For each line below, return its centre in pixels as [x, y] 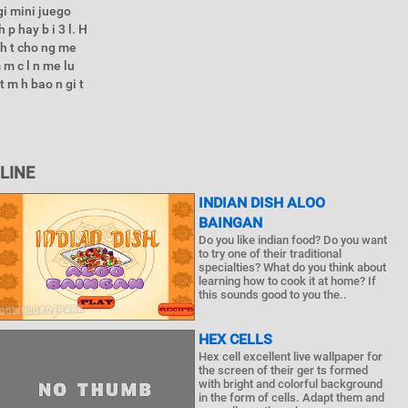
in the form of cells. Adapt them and [292, 398]
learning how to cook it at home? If [288, 281]
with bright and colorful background [291, 384]
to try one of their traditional [270, 254]
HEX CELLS [236, 339]
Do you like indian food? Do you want [293, 240]
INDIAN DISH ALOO [262, 203]
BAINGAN [231, 223]
